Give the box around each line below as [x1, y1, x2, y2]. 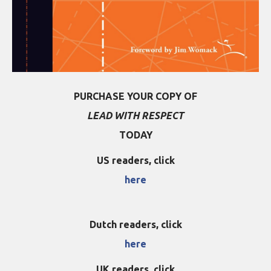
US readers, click [96, 155, 175, 166]
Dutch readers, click [89, 219, 182, 230]
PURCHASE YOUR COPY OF [74, 91, 197, 102]
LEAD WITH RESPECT [87, 110, 184, 121]
